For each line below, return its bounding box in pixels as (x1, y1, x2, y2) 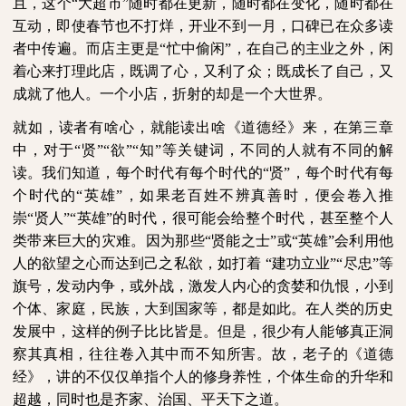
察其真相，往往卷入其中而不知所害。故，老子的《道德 (13, 345, 393, 362)
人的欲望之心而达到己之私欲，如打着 (13, 255, 262, 271)
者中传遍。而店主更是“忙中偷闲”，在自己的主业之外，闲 (13, 40, 393, 56)
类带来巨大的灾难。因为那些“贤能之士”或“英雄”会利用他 (13, 232, 393, 248)
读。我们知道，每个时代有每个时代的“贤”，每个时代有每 (13, 164, 393, 180)
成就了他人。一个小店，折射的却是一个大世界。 (13, 85, 332, 101)
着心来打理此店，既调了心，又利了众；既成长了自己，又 (13, 63, 393, 79)
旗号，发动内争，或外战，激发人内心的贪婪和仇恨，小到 (13, 277, 393, 294)
